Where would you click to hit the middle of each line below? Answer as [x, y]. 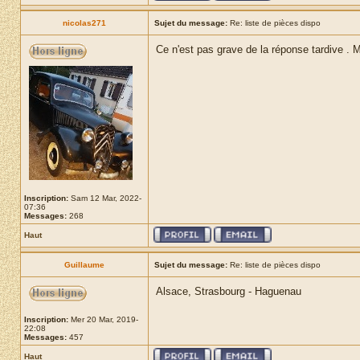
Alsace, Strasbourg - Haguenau [229, 291]
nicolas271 [84, 23]
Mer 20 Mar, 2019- [103, 319]
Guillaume [84, 265]
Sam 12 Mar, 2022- [105, 198]
